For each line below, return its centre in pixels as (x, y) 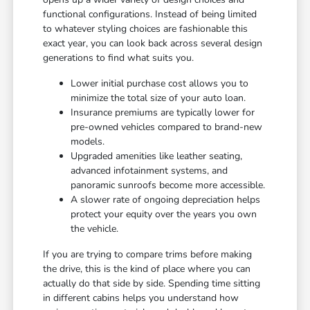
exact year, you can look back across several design (153, 44)
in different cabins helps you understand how (141, 298)
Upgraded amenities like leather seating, (157, 156)
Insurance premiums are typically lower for (163, 113)
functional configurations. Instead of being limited (150, 15)
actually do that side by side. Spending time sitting (152, 284)
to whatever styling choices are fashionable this (146, 29)
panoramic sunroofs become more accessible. (168, 185)
